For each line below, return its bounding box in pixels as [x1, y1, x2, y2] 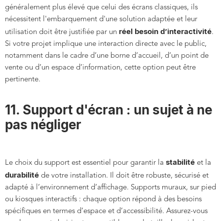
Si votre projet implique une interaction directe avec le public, [5, 40, 207, 48]
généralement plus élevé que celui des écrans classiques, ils [5, 4, 198, 12]
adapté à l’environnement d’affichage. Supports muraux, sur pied [5, 184, 216, 192]
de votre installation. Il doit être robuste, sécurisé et [39, 172, 209, 180]
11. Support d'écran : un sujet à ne [5, 102, 212, 118]
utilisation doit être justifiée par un [5, 29, 119, 37]
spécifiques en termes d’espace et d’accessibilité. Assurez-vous [5, 208, 208, 216]
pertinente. [5, 76, 40, 84]
